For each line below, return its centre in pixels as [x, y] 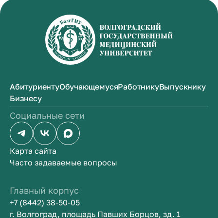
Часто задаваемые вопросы [64, 163]
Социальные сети [47, 115]
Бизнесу [26, 98]
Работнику [138, 87]
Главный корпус [44, 190]
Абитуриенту [35, 87]
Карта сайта [33, 151]
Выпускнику [182, 87]
